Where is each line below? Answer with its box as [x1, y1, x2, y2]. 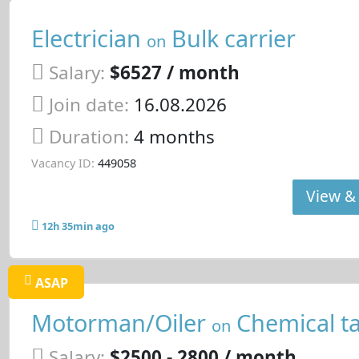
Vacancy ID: [30, 155, 95, 171]
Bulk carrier [165, 22, 296, 54]
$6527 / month [109, 60, 240, 86]
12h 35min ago [41, 219, 115, 234]
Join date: [48, 91, 129, 117]
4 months [133, 123, 215, 149]
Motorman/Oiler [30, 307, 212, 339]
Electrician [30, 22, 147, 54]
